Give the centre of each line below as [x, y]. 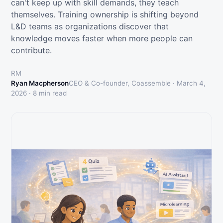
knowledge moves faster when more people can [102, 38]
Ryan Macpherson [40, 83]
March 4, [191, 83]
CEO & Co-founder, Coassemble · [123, 83]
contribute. [31, 50]
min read [52, 93]
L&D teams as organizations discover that [90, 26]
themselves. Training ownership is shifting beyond [105, 14]
